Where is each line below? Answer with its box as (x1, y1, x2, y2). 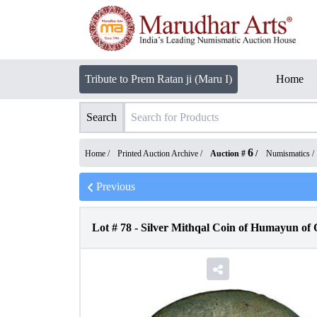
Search (86, 111, 117, 123)
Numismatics (266, 149, 310, 158)
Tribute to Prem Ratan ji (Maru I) (85, 73, 232, 85)
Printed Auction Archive (117, 149, 198, 158)
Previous (96, 180, 135, 192)
